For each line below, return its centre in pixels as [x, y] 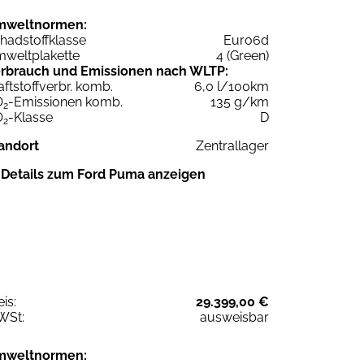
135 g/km [240, 102]
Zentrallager [232, 145]
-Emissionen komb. [65, 102]
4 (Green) [243, 55]
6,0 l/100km [232, 86]
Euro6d [246, 40]
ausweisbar [234, 317]
